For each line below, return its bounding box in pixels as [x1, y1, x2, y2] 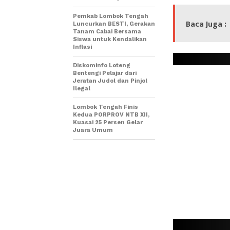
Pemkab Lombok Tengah [73, 13, 148, 20]
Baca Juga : [186, 17, 226, 32]
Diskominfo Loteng [73, 62, 130, 69]
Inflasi [73, 44, 92, 51]
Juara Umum [73, 127, 113, 134]
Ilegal [73, 85, 90, 92]
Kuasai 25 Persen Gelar [73, 119, 143, 126]
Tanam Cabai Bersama [73, 28, 141, 35]
